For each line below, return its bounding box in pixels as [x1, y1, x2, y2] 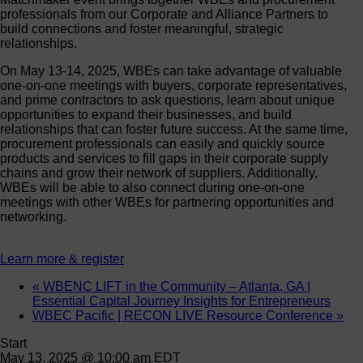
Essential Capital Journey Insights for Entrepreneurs [32, 293, 331, 308]
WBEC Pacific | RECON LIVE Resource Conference [32, 308, 336, 322]
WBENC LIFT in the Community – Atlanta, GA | [40, 279, 310, 293]
